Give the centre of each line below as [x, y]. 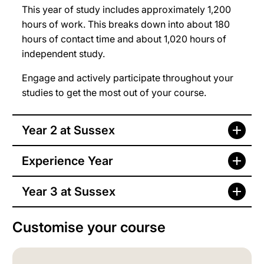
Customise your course [89, 227]
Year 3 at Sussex [69, 192]
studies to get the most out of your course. [114, 93]
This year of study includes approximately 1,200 [126, 10]
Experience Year [67, 161]
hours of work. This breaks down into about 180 [126, 24]
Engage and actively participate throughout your [128, 78]
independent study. [63, 54]
